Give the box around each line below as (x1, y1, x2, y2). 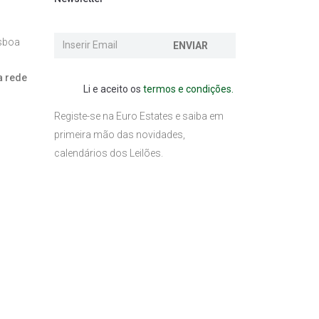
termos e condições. (143, 83, 234, 95)
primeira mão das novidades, (54, 129, 185, 141)
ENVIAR (173, 40, 208, 51)
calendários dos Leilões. (54, 147, 163, 159)
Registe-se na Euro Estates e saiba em (54, 110, 224, 122)
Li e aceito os (81, 83, 143, 95)
